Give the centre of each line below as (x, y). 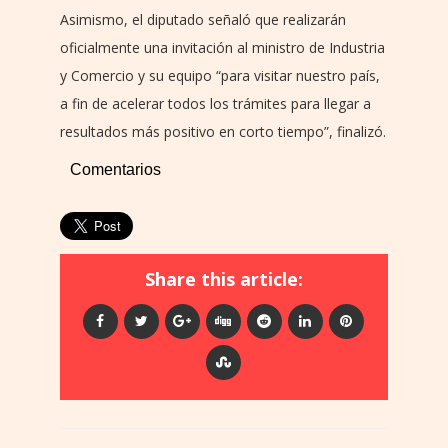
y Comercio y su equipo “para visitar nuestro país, (220, 76)
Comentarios (115, 170)
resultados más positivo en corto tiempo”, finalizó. (223, 132)
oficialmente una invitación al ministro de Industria (222, 48)
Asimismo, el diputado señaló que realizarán (203, 20)
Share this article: (224, 279)
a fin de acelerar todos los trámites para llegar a (215, 104)
